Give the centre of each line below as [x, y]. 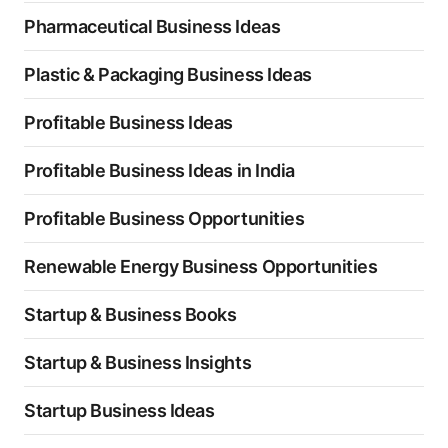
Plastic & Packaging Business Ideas [168, 74]
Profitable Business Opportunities [164, 218]
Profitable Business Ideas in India [159, 170]
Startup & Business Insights [138, 362]
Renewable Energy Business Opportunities [201, 266]
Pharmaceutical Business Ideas [152, 26]
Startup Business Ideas [119, 410]
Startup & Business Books [130, 314]
